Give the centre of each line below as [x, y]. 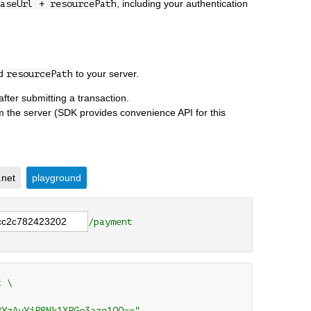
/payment [110, 221]
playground [57, 177]
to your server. [106, 73]
